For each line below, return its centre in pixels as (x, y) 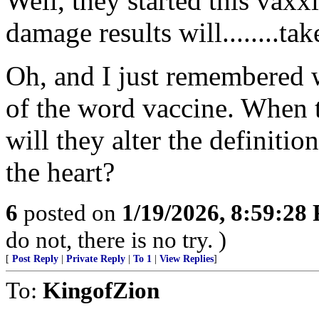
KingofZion (101, 290)
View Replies (187, 259)
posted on (70, 213)
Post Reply (35, 259)
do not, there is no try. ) (116, 240)
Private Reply (96, 259)
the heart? (60, 172)
